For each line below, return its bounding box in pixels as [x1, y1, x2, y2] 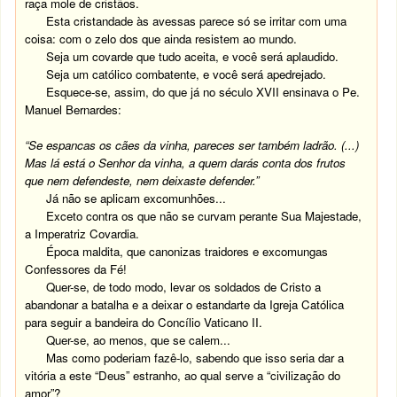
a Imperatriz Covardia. [25, 225, 140, 242]
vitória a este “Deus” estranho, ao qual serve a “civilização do [25, 367, 341, 384]
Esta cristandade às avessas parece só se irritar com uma [46, 12, 347, 29]
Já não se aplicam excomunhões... [46, 190, 227, 206]
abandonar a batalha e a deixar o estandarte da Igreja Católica [25, 296, 345, 313]
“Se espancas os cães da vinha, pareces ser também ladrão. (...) [25, 136, 360, 153]
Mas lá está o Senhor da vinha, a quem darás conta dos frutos [25, 154, 346, 171]
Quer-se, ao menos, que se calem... [46, 331, 231, 348]
